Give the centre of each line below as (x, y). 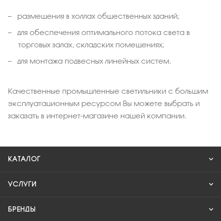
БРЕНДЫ (22, 210)
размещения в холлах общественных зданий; (97, 16)
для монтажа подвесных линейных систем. (93, 61)
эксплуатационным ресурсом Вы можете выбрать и (104, 103)
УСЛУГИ (22, 184)
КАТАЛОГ (24, 159)
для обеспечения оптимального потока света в (103, 32)
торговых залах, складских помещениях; (91, 44)
